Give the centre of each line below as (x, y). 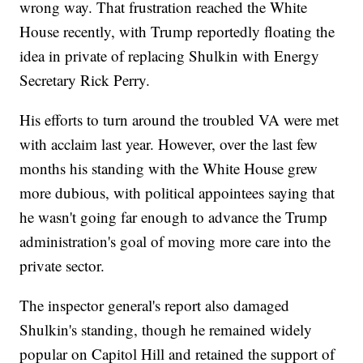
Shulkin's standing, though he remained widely (166, 330)
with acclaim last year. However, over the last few (169, 144)
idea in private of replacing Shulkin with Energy (170, 56)
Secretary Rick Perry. (85, 80)
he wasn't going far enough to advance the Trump (174, 217)
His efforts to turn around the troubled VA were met (179, 120)
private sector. (62, 266)
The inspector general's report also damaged (155, 305)
